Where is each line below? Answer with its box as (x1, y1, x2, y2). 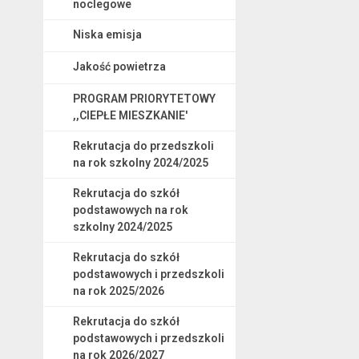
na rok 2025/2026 (72, 284, 164, 297)
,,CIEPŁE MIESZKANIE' (72, 108, 188, 122)
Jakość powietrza (72, 59, 166, 73)
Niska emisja (72, 27, 142, 41)
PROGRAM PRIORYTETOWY (72, 91, 216, 105)
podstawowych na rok (72, 203, 188, 216)
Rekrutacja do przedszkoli (72, 139, 214, 152)
